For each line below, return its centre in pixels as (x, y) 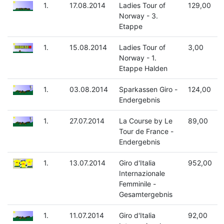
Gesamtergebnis (145, 194)
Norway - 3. (138, 16)
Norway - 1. (137, 58)
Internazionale (142, 173)
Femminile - (137, 184)
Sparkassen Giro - (148, 89)
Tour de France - (146, 131)
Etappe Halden (143, 68)
